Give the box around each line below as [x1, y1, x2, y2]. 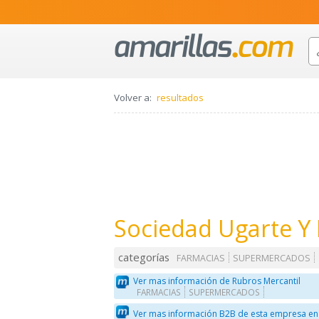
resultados [157, 91, 204, 105]
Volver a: [114, 91, 152, 105]
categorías [118, 250, 170, 265]
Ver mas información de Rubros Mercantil [133, 274, 301, 287]
